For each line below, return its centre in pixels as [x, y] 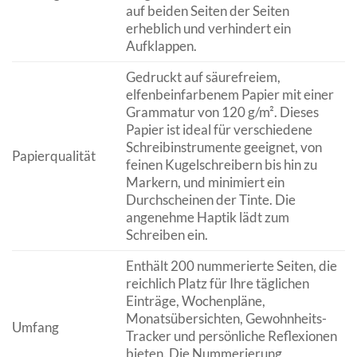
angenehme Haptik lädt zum [207, 218]
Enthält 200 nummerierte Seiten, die [231, 266]
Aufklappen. [161, 46]
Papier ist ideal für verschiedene [219, 130]
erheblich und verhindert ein [208, 29]
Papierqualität [54, 156]
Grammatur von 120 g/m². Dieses [222, 112]
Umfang [35, 328]
